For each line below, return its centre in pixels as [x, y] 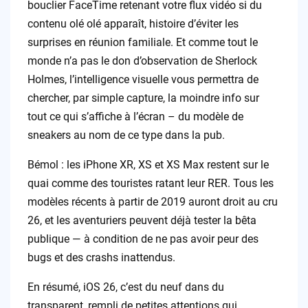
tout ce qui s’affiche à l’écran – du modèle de [135, 117]
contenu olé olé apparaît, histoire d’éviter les [133, 24]
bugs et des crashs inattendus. [101, 258]
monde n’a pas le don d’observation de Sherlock [142, 61]
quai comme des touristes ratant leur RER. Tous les [150, 184]
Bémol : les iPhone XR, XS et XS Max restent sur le [148, 165]
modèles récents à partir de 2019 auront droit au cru [152, 202]
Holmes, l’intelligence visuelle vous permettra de [143, 80]
